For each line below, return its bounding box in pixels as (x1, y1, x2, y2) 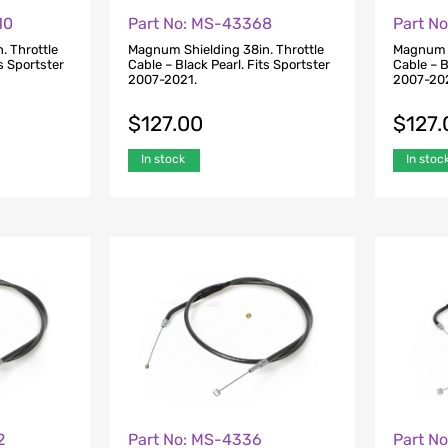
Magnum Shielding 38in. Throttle (127, 42, 324, 58)
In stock (140, 152, 185, 167)
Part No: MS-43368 (127, 13, 272, 33)
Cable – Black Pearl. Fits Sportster (127, 57, 330, 73)
